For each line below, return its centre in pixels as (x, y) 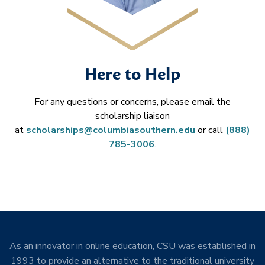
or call (210, 130)
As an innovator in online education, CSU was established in (132, 246)
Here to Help (132, 75)
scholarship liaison (132, 116)
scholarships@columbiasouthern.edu (111, 130)
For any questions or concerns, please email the (132, 102)
